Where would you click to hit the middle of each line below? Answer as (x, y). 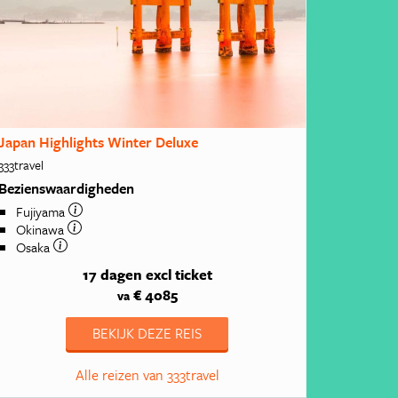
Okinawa (42, 229)
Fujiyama (43, 211)
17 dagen (112, 275)
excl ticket (179, 275)
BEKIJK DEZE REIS (147, 334)
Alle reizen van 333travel (147, 375)
